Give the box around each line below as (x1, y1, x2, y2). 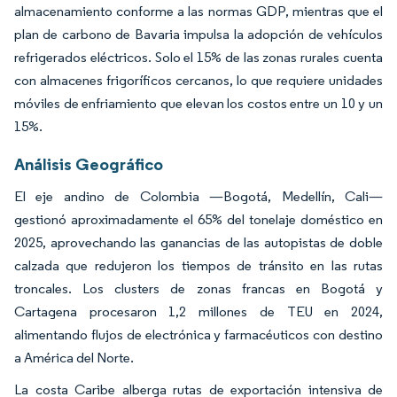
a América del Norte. (14, 348, 136, 366)
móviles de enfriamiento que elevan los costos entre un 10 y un (14, 94, 383, 112)
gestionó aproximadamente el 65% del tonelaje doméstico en (14, 210, 383, 228)
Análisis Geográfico (14, 152, 163, 175)
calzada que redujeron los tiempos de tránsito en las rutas (14, 256, 383, 274)
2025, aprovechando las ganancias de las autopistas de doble (14, 233, 383, 251)
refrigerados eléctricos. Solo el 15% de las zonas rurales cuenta (14, 48, 383, 66)
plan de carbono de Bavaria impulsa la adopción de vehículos (14, 25, 383, 43)
